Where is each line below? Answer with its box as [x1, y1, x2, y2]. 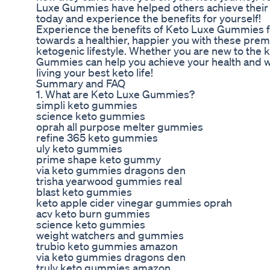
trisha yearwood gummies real [36, 174, 182, 188]
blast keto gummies [36, 185, 132, 199]
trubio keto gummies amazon [36, 239, 178, 253]
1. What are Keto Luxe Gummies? [36, 87, 195, 101]
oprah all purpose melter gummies [36, 120, 203, 134]
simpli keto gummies [36, 98, 137, 112]
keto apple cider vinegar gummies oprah [36, 196, 232, 210]
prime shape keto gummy [36, 152, 161, 166]
